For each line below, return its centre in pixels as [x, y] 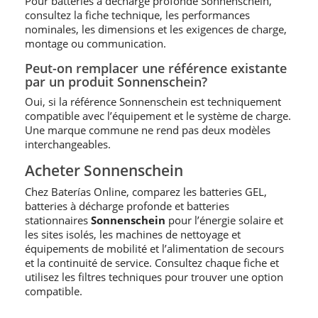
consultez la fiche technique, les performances [137, 15]
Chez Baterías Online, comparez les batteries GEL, [146, 192]
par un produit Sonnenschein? [116, 82]
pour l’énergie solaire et [224, 220]
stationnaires [58, 220]
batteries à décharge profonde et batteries [127, 206]
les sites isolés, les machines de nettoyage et [133, 234]
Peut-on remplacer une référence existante [156, 68]
